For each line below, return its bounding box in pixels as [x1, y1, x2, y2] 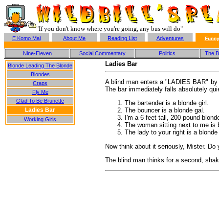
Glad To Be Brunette [16, 98, 64, 104]
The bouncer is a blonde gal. [125, 107, 205, 114]
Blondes [30, 71, 50, 77]
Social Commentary [79, 50, 126, 56]
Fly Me [32, 89, 48, 95]
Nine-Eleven [22, 50, 52, 56]
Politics [159, 50, 175, 56]
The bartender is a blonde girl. [125, 99, 209, 107]
